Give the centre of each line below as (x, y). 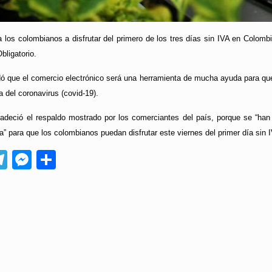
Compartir (99, 160)
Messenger (80, 160)
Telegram (47, 160)
